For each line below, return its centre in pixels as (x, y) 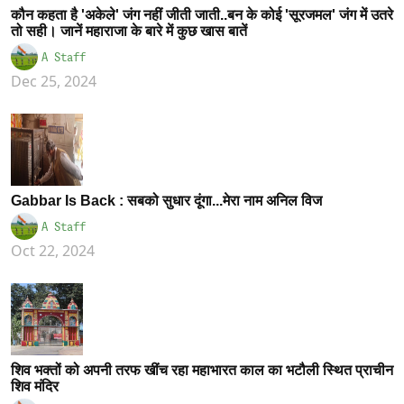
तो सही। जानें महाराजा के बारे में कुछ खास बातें (129, 32)
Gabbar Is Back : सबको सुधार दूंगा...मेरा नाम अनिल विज (166, 201)
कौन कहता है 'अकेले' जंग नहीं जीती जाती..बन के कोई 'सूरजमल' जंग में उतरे (202, 15)
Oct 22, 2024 (53, 251)
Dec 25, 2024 (54, 82)
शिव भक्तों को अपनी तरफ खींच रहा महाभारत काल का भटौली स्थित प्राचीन (202, 371)
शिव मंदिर (37, 387)
